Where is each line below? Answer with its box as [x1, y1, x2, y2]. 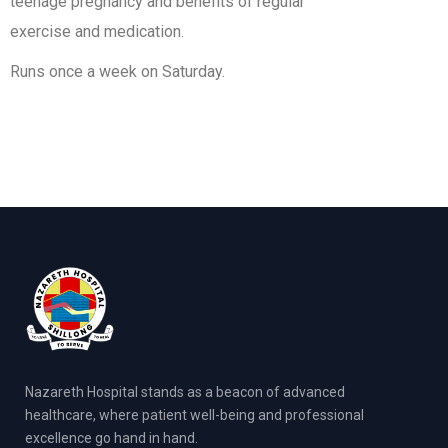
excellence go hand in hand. [25, 430, 198, 446]
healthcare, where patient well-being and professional [25, 407, 364, 423]
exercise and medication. [10, 22, 184, 41]
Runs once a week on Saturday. [10, 62, 225, 81]
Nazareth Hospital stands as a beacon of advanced [25, 384, 345, 400]
